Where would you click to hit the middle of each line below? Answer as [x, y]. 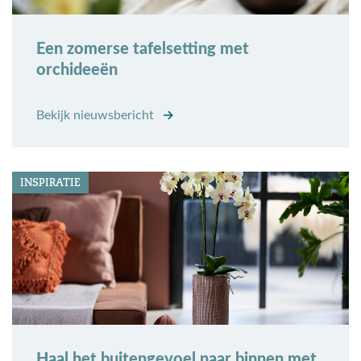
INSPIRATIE [50, 183]
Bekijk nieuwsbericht [97, 116]
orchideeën [77, 71]
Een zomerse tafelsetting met [143, 50]
